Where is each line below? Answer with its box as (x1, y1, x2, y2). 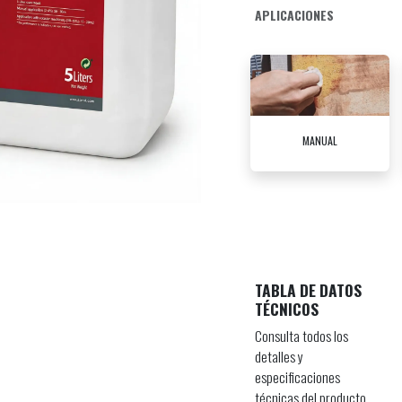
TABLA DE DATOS (255, 278, 362, 301)
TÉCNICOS (255, 297, 319, 320)
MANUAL (302, 133, 337, 149)
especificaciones (255, 366, 340, 388)
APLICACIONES (255, 5, 334, 24)
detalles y (255, 345, 303, 367)
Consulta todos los (255, 325, 348, 346)
